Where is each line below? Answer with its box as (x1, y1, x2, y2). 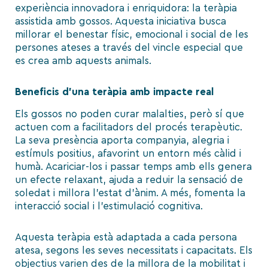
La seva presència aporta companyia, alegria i (15, 135, 229, 146)
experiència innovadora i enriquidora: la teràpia (15, 3, 237, 14)
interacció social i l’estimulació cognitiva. (15, 201, 203, 212)
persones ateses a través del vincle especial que (15, 42, 243, 53)
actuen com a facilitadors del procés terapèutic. (15, 122, 242, 133)
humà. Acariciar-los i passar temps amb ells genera (15, 162, 252, 172)
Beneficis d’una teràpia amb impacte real (15, 87, 214, 98)
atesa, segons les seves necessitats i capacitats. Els (15, 245, 252, 255)
